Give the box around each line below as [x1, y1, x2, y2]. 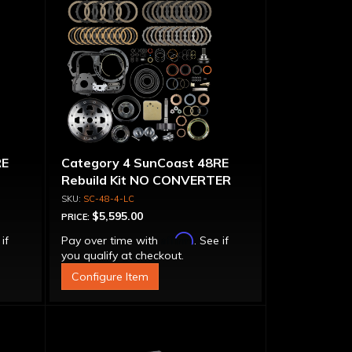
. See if [193, 233, 229, 247]
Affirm [160, 232, 194, 245]
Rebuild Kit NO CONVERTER [60, 172, 231, 188]
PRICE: [60, 211, 92, 222]
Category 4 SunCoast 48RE [60, 155, 229, 170]
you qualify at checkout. [60, 248, 184, 262]
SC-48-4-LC [82, 193, 134, 204]
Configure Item [71, 269, 148, 284]
